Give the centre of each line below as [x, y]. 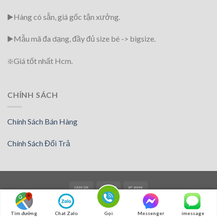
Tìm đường [24, 213]
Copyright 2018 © [83, 205]
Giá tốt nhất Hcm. [43, 61]
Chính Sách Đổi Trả [39, 143]
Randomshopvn [137, 205]
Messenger [151, 213]
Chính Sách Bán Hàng [42, 121]
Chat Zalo [66, 213]
